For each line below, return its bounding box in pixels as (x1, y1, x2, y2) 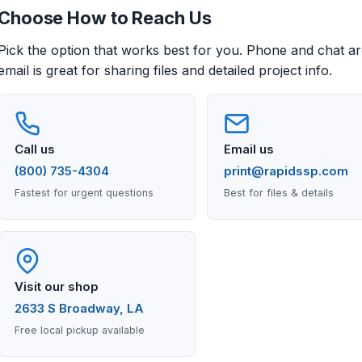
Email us (223, 141, 274, 157)
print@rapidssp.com (223, 163, 348, 179)
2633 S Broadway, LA (15, 301, 144, 316)
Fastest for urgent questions (15, 187, 154, 199)
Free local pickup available (15, 324, 145, 336)
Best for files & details (223, 187, 334, 199)
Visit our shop (15, 279, 99, 294)
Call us (15, 141, 55, 157)
